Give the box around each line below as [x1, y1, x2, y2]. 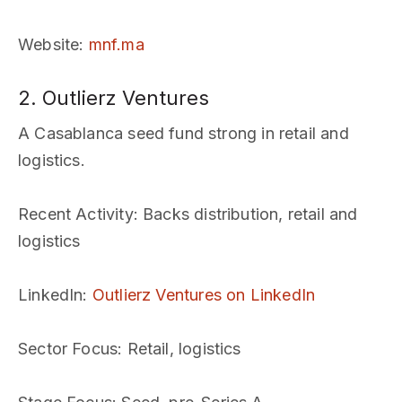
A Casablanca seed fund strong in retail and [18, 124, 349, 143]
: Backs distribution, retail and [133, 205, 358, 223]
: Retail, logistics [118, 339, 241, 358]
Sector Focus [18, 339, 118, 358]
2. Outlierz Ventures [18, 86, 209, 109]
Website [18, 35, 80, 54]
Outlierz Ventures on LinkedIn [92, 285, 316, 304]
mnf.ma [88, 35, 144, 54]
